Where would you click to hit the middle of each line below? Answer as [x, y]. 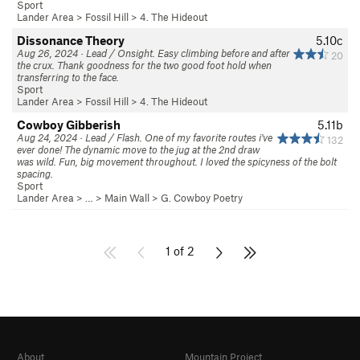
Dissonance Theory [71, 40]
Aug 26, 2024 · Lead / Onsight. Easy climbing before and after [153, 53]
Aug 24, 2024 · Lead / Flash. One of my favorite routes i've [145, 137]
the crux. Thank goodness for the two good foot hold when [144, 65]
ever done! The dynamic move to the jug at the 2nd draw [138, 149]
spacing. [35, 174]
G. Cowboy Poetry [202, 198]
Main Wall [127, 198]
